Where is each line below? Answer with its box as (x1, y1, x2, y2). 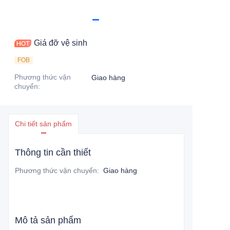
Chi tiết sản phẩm (15, 120, 72, 128)
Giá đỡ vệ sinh (34, 39, 87, 47)
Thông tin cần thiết (15, 147, 91, 158)
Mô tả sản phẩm (15, 215, 81, 225)
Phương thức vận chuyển (15, 166, 97, 175)
